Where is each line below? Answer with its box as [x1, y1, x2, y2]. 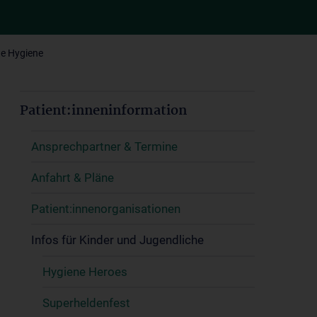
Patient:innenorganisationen [31, 202, 180, 216]
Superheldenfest [42, 296, 130, 310]
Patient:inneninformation [20, 100, 187, 122]
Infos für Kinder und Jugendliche [31, 233, 204, 247]
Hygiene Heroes [42, 265, 127, 279]
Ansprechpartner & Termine [31, 139, 178, 154]
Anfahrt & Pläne [31, 171, 114, 185]
